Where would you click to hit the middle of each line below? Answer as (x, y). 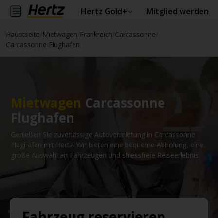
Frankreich (96, 34)
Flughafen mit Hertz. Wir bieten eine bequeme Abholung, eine (107, 145)
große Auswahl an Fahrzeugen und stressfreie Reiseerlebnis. (105, 155)
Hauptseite (23, 34)
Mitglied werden (177, 11)
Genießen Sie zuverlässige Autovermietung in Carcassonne (103, 134)
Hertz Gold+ (104, 11)
